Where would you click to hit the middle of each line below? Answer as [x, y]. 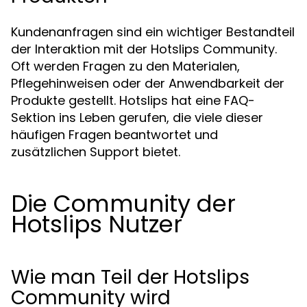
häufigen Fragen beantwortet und [114, 135]
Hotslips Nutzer [97, 224]
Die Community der [123, 204]
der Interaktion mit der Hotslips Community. [144, 49]
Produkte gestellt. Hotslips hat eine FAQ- [133, 100]
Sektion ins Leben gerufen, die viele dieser [137, 118]
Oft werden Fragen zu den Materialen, [125, 66]
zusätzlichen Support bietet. [96, 152]
